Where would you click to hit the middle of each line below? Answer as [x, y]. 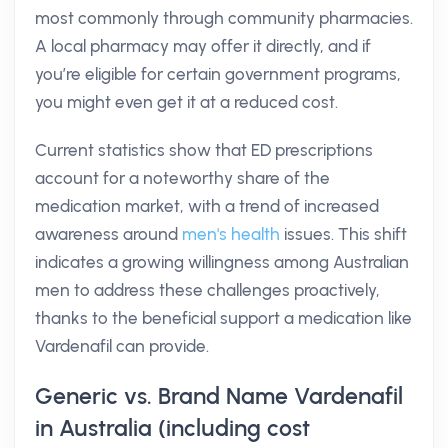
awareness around [108, 234]
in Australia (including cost [172, 428]
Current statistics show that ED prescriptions [204, 150]
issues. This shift [343, 234]
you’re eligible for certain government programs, [218, 74]
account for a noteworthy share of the [182, 178]
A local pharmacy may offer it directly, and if [203, 46]
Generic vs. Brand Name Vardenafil [219, 396]
